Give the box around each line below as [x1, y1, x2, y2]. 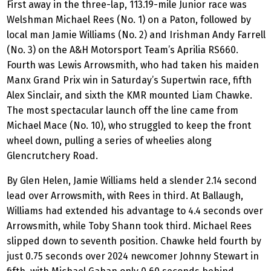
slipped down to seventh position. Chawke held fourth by [7, 235, 261, 247]
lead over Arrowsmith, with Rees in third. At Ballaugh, [7, 190, 243, 202]
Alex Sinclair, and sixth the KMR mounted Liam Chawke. [7, 90, 252, 102]
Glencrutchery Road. [7, 150, 100, 162]
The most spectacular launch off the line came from [7, 105, 238, 117]
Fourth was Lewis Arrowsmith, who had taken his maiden [7, 59, 259, 71]
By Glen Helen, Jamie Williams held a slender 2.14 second [7, 175, 257, 187]
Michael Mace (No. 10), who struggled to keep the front [7, 120, 251, 132]
